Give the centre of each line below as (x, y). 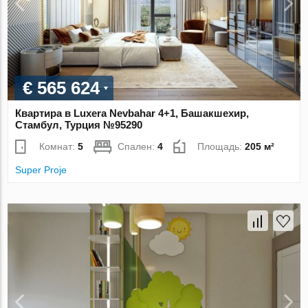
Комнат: (59, 147)
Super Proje (41, 170)
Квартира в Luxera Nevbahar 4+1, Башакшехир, (132, 113)
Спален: (138, 147)
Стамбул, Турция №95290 (79, 125)
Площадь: (221, 147)
